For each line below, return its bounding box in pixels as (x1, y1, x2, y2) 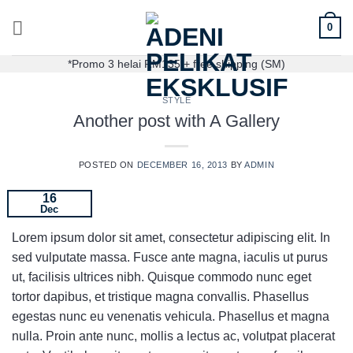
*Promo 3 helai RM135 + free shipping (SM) (68, 58, 285, 70)
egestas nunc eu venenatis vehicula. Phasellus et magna (12, 309, 329, 323)
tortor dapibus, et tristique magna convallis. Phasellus (12, 289, 309, 303)
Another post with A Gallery (73, 110, 280, 131)
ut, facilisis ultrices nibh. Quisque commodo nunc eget (12, 269, 311, 284)
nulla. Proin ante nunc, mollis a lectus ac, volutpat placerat (12, 329, 335, 343)
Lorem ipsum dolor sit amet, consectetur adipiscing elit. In (12, 230, 330, 244)
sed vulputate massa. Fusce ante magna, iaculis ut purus (12, 250, 328, 264)
